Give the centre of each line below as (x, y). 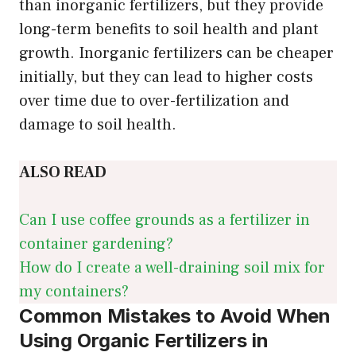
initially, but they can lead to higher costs (166, 77)
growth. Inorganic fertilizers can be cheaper (176, 53)
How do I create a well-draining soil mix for (172, 267)
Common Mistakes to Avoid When (175, 315)
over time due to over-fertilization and (154, 101)
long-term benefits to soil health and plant (169, 29)
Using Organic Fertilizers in (144, 340)
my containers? (74, 291)
